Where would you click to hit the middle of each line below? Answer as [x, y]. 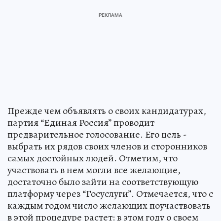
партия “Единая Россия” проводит [81, 122]
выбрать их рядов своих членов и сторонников [107, 146]
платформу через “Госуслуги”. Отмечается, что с [110, 193]
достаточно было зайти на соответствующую [103, 182]
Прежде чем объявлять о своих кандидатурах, [107, 110]
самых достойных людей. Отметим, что [92, 158]
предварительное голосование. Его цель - [97, 134]
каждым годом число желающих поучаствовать [109, 205]
